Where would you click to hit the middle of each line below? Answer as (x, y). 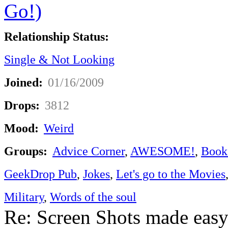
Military (24, 196)
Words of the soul (93, 196)
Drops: (22, 105)
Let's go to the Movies (171, 174)
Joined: (23, 82)
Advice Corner (89, 151)
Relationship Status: (56, 36)
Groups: (26, 151)
